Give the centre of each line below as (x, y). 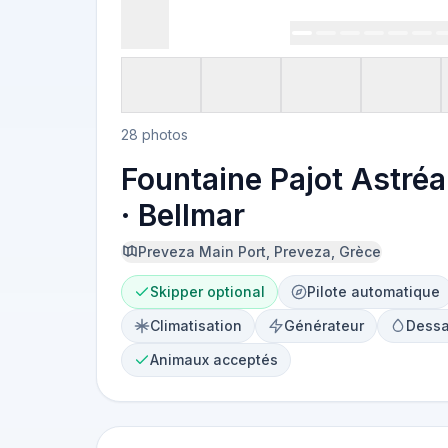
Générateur (324, 325)
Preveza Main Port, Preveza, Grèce (259, 251)
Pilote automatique (373, 291)
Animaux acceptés (214, 359)
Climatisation (196, 325)
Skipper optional (207, 291)
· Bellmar (183, 215)
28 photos (154, 134)
